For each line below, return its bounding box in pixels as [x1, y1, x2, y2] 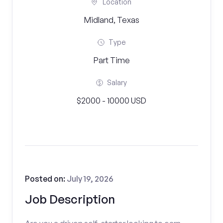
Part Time [93, 55, 130, 65]
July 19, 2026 [67, 174, 113, 184]
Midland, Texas [84, 15, 139, 25]
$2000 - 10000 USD [77, 96, 146, 106]
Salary [107, 78, 127, 87]
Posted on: [25, 174, 67, 184]
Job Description [25, 192, 115, 207]
